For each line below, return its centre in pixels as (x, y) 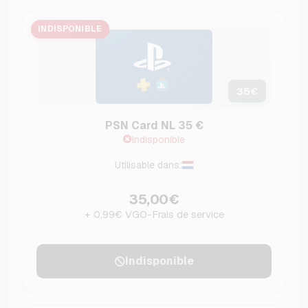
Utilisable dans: (148, 165)
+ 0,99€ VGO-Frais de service (154, 214)
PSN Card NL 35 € (154, 126)
